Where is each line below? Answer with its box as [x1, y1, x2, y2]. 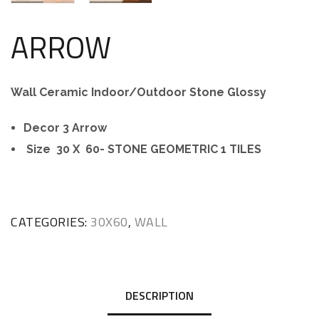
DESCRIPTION [125, 287, 194, 305]
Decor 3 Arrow [23, 121, 107, 135]
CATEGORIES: [11, 212, 90, 232]
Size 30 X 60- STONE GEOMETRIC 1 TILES [23, 142, 261, 157]
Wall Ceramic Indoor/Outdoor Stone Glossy [11, 85, 266, 100]
